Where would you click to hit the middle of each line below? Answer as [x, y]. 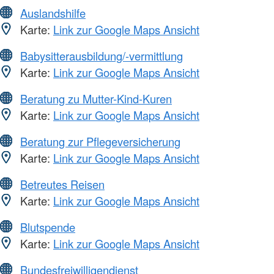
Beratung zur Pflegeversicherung [100, 141]
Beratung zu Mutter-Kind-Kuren [96, 98]
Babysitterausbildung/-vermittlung [102, 55]
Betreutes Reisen [62, 184]
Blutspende [48, 227]
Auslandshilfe [53, 13]
